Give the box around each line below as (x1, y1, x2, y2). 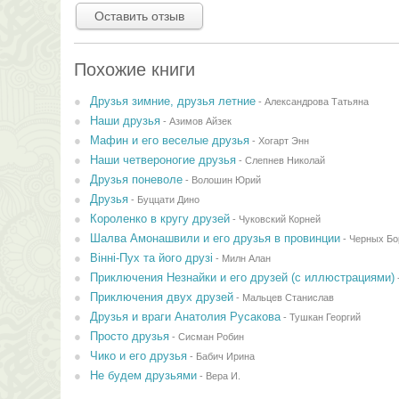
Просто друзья (89, 330, 169, 343)
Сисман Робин (177, 331, 244, 342)
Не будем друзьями (89, 369, 197, 382)
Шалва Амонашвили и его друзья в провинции (89, 232, 340, 245)
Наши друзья (89, 114, 160, 127)
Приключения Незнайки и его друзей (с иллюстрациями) (89, 271, 395, 284)
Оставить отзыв (94, 9, 184, 23)
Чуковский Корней (238, 214, 321, 224)
